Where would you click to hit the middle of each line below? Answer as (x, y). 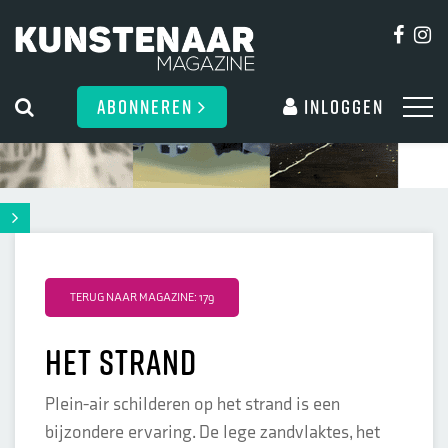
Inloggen (341, 106)
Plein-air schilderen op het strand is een (192, 404)
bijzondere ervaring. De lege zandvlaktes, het (212, 432)
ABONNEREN (147, 106)
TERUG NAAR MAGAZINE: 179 (142, 297)
